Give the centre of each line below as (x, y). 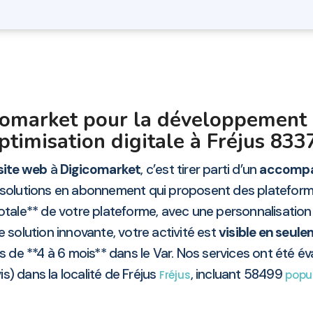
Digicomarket (101, 170)
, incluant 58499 (238, 275)
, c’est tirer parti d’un (200, 170)
